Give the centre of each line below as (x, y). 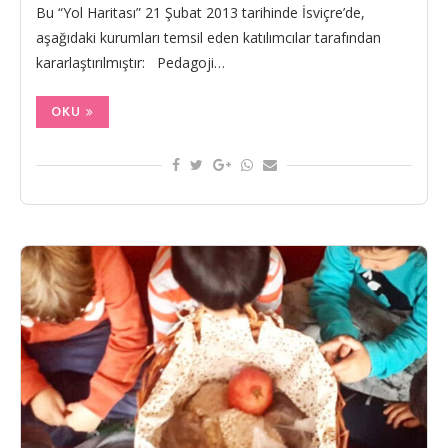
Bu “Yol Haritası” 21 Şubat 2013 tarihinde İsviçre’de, (200, 13)
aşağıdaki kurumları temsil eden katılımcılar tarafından (208, 38)
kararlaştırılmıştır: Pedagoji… (130, 63)
